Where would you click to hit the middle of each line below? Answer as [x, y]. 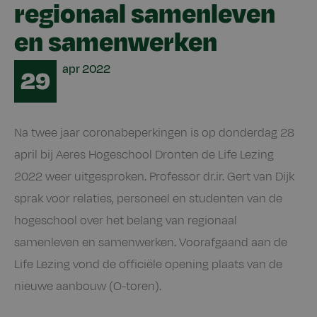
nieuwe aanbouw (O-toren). [88, 286]
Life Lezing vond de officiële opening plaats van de [148, 264]
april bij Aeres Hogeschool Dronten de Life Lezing [144, 155]
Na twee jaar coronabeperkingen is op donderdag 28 [154, 133]
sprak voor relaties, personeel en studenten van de [148, 198]
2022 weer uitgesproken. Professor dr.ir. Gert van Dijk [154, 177]
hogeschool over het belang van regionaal [126, 220]
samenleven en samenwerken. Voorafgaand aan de [151, 242]
